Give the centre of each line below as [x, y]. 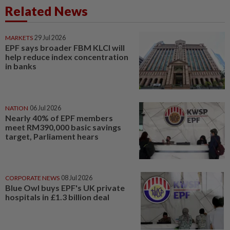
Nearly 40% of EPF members [59, 118]
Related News [46, 11]
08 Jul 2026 [77, 178]
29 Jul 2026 [50, 38]
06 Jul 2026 [45, 108]
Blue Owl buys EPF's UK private [65, 188]
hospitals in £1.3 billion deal [57, 197]
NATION [17, 108]
